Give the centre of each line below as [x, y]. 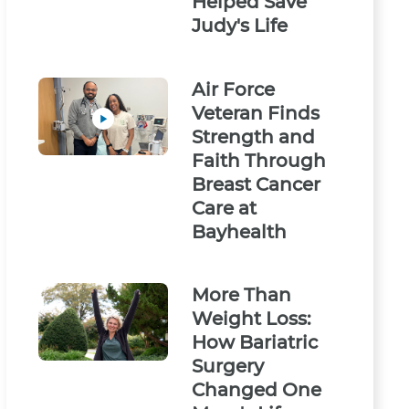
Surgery [228, 366]
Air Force [234, 89]
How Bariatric [255, 342]
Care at [225, 208]
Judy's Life [240, 26]
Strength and [254, 136]
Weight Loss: [252, 318]
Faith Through [259, 160]
